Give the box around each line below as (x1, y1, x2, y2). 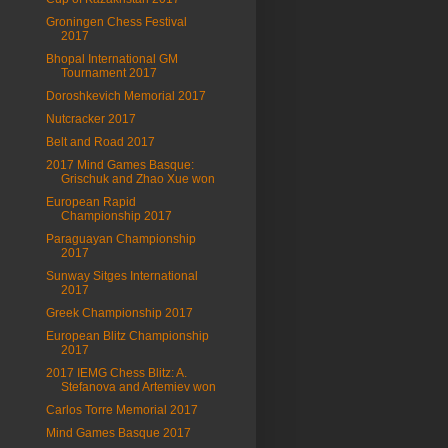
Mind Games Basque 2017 (45, 426, 191, 440)
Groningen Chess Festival (45, 15, 187, 29)
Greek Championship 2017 (45, 306, 193, 320)
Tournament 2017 (60, 66, 157, 80)
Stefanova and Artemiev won (60, 380, 216, 394)
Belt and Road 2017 (45, 135, 155, 149)
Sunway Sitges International (45, 269, 198, 283)
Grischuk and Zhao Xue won (60, 172, 215, 186)
